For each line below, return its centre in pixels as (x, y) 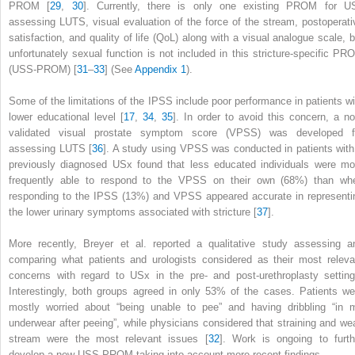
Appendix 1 (160, 69)
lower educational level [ (66, 116)
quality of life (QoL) (136, 37)
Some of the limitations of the (78, 101)
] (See (120, 69)
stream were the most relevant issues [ (109, 338)
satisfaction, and (49, 37)
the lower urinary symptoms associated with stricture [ (133, 212)
